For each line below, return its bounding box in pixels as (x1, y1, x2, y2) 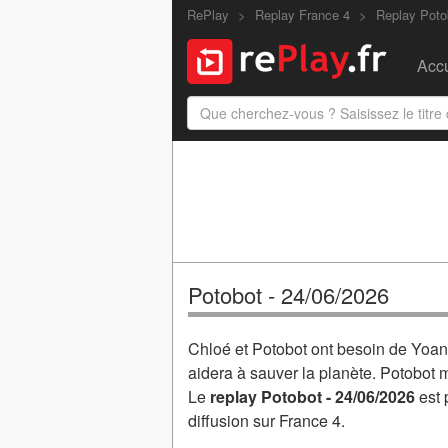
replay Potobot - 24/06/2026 (210, 385, 415, 408)
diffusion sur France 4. (188, 409, 345, 432)
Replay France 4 (255, 5, 350, 24)
